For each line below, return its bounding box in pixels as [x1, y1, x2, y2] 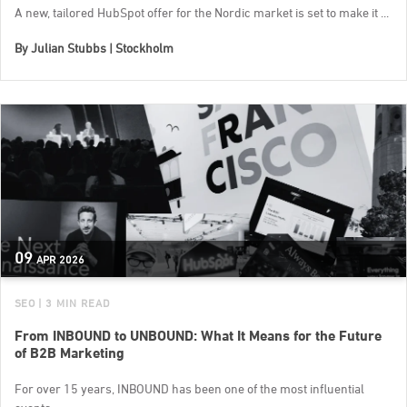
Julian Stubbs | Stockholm [31, 40, 174, 56]
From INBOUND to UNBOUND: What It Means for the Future [15, 327, 382, 345]
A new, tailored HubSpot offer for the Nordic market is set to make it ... [15, 5, 389, 21]
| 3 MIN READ [37, 296, 110, 311]
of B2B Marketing [15, 344, 124, 362]
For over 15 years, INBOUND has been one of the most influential [15, 381, 364, 397]
